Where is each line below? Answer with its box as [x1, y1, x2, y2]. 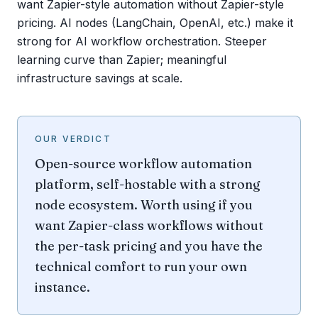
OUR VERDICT [35, 133, 111, 144]
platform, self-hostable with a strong [35, 176, 261, 192]
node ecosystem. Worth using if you [35, 197, 253, 213]
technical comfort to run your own [35, 258, 247, 275]
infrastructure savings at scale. [17, 71, 182, 85]
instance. [35, 279, 90, 295]
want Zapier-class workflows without [35, 217, 263, 234]
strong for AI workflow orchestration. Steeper [17, 34, 267, 48]
